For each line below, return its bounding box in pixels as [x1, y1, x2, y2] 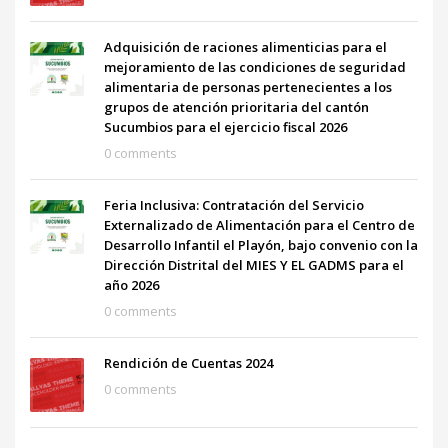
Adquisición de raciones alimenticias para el [104, 37, 387, 56]
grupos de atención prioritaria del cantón [104, 97, 369, 116]
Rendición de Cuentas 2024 [104, 353, 273, 372]
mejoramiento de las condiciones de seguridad [104, 57, 406, 76]
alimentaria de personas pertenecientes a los [104, 77, 392, 96]
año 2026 [104, 275, 159, 294]
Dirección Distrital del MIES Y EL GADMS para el [104, 255, 404, 274]
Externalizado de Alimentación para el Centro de [104, 215, 415, 234]
